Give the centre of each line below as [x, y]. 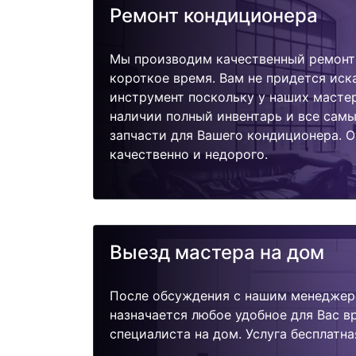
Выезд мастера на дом [217, 253]
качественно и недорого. [189, 154]
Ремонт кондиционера [214, 15]
